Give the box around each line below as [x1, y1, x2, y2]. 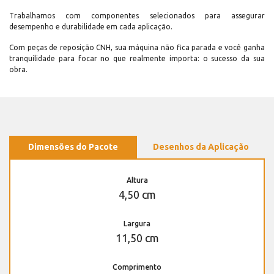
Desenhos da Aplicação [153, 141, 249, 152]
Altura [126, 176, 148, 184]
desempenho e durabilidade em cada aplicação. [9, 22, 172, 31]
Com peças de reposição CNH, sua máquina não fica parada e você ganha [9, 43, 265, 51]
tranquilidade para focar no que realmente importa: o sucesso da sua [9, 54, 265, 62]
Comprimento [113, 262, 161, 271]
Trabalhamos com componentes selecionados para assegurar [9, 11, 265, 20]
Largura [124, 219, 150, 228]
